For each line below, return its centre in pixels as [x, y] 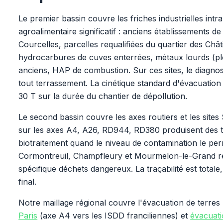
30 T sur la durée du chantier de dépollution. [103, 96]
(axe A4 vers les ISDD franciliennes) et [114, 216]
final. [28, 182]
